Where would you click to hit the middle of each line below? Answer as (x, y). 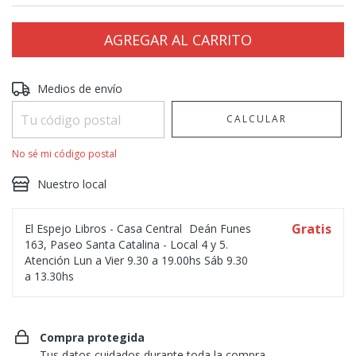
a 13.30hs (49, 276)
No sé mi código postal (64, 154)
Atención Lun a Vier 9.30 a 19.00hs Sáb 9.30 (136, 260)
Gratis (311, 229)
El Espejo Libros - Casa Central (105, 228)
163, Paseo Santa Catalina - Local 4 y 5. (126, 244)
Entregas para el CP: (64, 87)
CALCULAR (257, 119)
